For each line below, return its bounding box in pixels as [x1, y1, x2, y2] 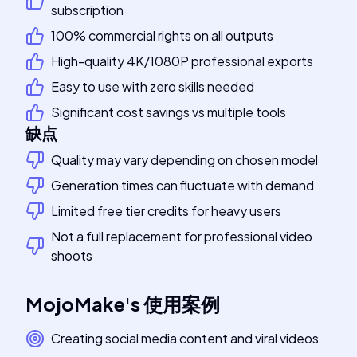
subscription [51, 2, 124, 18]
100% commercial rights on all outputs [51, 27, 273, 44]
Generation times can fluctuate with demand [51, 177, 314, 194]
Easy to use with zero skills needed [51, 78, 254, 95]
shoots [51, 247, 92, 264]
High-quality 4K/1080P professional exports [51, 53, 313, 69]
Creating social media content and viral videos [51, 330, 319, 347]
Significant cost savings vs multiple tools [51, 104, 286, 120]
